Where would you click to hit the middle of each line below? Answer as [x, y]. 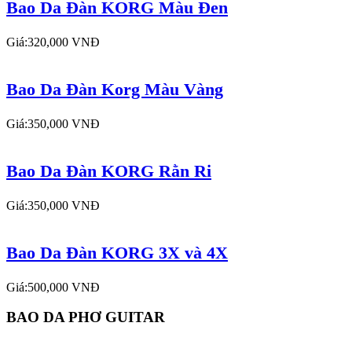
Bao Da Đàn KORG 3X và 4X [117, 252]
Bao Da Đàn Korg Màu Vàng [115, 90]
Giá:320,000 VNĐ [53, 42]
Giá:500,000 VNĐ [53, 287]
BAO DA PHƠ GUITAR [86, 317]
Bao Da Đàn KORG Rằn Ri [109, 171]
